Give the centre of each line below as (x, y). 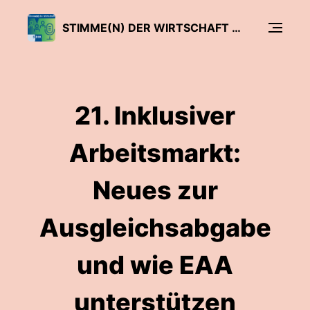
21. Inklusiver (155, 116)
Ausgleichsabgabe (155, 228)
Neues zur (155, 190)
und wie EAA (155, 265)
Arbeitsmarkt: (155, 153)
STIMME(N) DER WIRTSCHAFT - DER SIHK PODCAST (236, 27)
